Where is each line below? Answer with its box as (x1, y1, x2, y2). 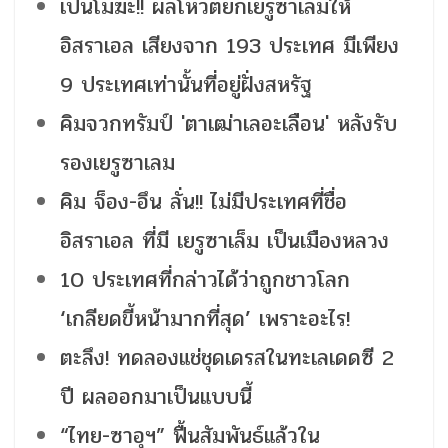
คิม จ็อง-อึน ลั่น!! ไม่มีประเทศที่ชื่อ (60, 185, 347, 220)
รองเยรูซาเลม (60, 146, 175, 181)
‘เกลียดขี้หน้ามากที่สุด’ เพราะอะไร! (60, 302, 350, 337)
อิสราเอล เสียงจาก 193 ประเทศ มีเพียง (60, 29, 399, 64)
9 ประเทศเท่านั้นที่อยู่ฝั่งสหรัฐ (60, 68, 312, 103)
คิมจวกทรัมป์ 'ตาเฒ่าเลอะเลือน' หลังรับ (60, 107, 397, 142)
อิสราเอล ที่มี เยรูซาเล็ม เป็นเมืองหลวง (60, 224, 389, 259)
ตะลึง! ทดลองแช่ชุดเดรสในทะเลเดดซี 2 (60, 341, 394, 376)
